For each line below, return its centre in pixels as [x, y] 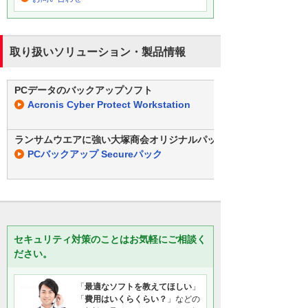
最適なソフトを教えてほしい [138, 287]
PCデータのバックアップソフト [84, 90]
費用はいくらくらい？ [126, 299]
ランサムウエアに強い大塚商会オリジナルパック [120, 140]
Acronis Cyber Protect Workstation [109, 104]
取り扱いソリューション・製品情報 [98, 52]
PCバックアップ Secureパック [95, 154]
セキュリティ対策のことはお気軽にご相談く [110, 239]
